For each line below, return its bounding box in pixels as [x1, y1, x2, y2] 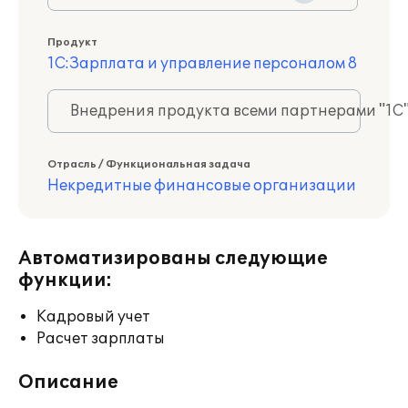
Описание [18, 372, 118, 393]
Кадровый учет [36, 308, 150, 326]
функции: [18, 270, 112, 291]
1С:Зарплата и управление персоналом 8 [47, 55, 357, 73]
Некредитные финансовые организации [47, 177, 356, 195]
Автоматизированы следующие [18, 248, 328, 270]
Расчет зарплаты [36, 330, 165, 348]
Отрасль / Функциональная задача [47, 158, 250, 170]
